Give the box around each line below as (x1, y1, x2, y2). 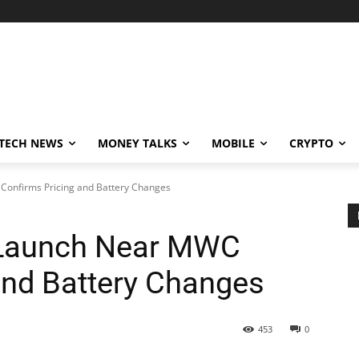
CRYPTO (289, 135, 333, 151)
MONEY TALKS (98, 135, 177, 151)
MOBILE (212, 135, 255, 151)
